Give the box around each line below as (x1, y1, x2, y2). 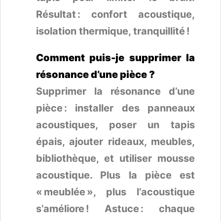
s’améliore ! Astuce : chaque (36, 202, 195, 215)
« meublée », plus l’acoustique (36, 185, 195, 198)
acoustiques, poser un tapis (36, 118, 195, 131)
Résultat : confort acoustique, (36, 8, 195, 20)
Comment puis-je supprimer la (36, 51, 195, 64)
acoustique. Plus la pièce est (36, 169, 195, 181)
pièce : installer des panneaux (36, 102, 195, 114)
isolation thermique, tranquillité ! (36, 25, 189, 37)
